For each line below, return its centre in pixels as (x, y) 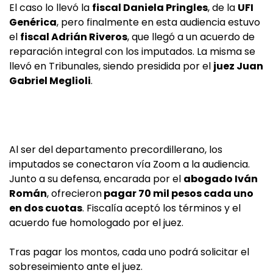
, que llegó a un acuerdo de (191, 37)
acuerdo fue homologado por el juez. (96, 223)
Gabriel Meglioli (50, 81)
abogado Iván (221, 179)
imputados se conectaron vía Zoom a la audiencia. (129, 165)
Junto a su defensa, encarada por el (96, 179)
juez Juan (238, 66)
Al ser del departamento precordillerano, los (116, 150)
